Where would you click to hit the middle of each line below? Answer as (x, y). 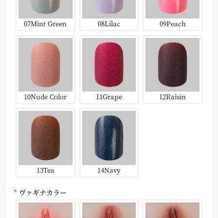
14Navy (109, 170)
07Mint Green (45, 23)
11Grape (109, 97)
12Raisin (173, 97)
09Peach (173, 23)
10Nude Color (45, 97)
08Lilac (109, 23)
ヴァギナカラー (43, 192)
